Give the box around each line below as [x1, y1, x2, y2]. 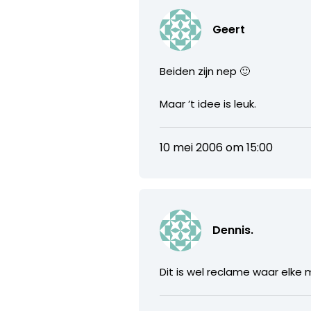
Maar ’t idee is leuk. [160, 96, 257, 111]
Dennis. [212, 221, 254, 238]
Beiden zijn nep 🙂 [160, 63, 251, 78]
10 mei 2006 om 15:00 [160, 139, 274, 155]
